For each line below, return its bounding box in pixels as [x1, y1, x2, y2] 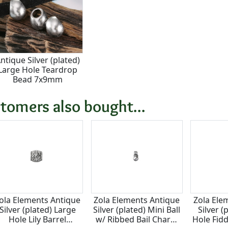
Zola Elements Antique [94, 194, 180, 206]
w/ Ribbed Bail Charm [95, 213, 178, 225]
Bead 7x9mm [12, 73, 63, 85]
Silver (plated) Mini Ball [93, 204, 181, 215]
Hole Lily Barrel [9, 213, 67, 225]
